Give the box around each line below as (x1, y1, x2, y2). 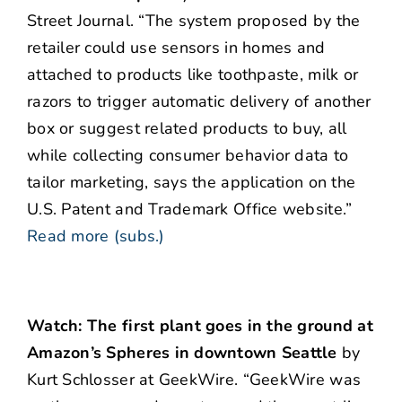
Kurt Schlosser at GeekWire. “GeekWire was (27, 369, 362, 391)
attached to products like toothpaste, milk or (27, 64, 359, 86)
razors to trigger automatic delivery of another (27, 91, 371, 113)
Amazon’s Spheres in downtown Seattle (27, 342, 337, 364)
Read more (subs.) (27, 225, 165, 248)
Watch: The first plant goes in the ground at (27, 315, 373, 337)
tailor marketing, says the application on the (27, 171, 356, 194)
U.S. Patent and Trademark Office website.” (27, 198, 353, 221)
